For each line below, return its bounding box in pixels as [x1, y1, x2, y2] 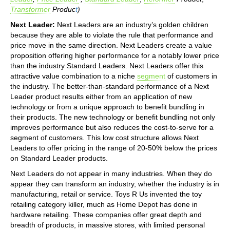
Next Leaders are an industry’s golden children [55, 20, 208, 29]
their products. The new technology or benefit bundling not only [10, 112, 215, 121]
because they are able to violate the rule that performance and [10, 30, 213, 39]
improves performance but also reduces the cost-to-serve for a [10, 123, 214, 131]
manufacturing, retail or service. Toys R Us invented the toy [10, 189, 202, 198]
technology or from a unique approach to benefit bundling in [10, 102, 204, 111]
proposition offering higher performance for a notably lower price [10, 51, 219, 60]
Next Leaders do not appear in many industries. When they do [10, 169, 212, 178]
